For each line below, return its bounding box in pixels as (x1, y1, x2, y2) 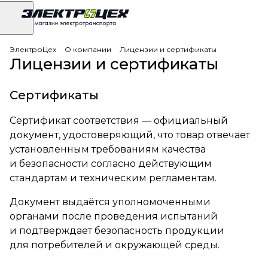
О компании (65, 45, 111, 54)
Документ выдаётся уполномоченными (10, 196, 211, 208)
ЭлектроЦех (10, 45, 56, 54)
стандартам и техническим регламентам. (10, 172, 217, 184)
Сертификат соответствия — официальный (10, 115, 228, 126)
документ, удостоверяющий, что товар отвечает (10, 129, 250, 141)
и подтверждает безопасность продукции (10, 225, 224, 236)
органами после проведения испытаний (10, 211, 218, 222)
